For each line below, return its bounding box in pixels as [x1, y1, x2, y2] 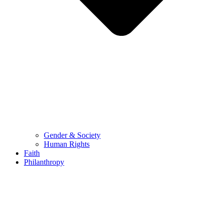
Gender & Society [44, 130, 101, 139]
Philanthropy [24, 157, 64, 166]
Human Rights [44, 139, 90, 148]
